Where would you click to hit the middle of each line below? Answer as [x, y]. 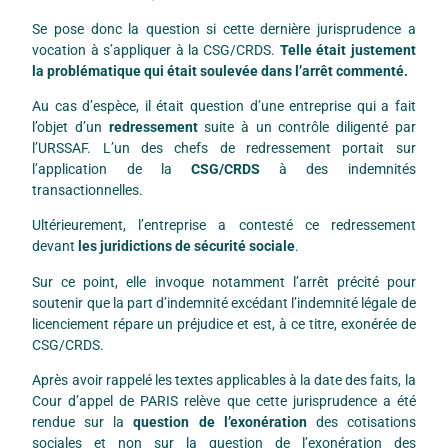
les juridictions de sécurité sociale [187, 246]
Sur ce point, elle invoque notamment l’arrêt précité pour [224, 281]
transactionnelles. [88, 189]
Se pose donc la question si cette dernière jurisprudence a [224, 28]
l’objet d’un [70, 126]
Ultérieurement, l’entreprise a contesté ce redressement [224, 225]
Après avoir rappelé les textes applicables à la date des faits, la [224, 380]
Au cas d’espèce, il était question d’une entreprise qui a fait [224, 105]
